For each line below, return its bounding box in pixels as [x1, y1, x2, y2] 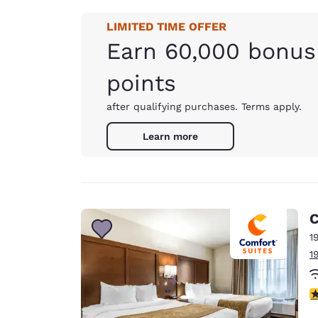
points [106, 70, 176, 97]
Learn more [143, 131, 198, 142]
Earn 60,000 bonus [106, 38, 316, 65]
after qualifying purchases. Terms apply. [106, 101, 302, 112]
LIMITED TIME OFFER [106, 20, 226, 33]
